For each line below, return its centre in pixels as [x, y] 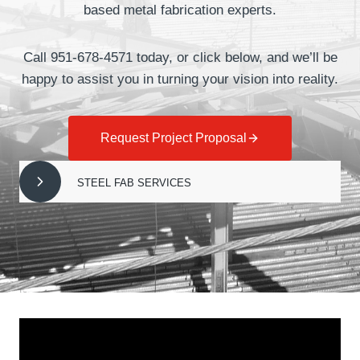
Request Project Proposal [174, 138]
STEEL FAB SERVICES [134, 182]
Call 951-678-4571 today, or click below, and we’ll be [180, 57]
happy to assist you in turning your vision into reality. [180, 79]
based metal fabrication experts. [180, 10]
